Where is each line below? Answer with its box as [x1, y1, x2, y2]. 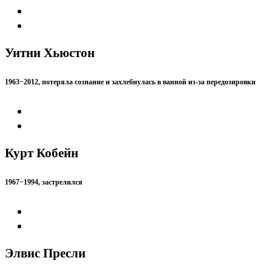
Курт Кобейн [5, 145, 78, 160]
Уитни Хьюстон [5, 45, 95, 60]
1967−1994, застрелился [5, 178, 83, 187]
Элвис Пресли [5, 246, 86, 261]
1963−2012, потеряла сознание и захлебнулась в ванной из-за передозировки [5, 77, 256, 86]
